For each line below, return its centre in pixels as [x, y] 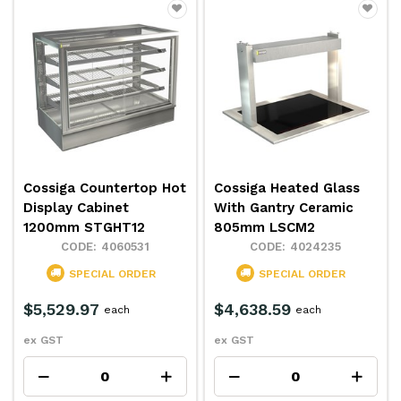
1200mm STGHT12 [85, 227]
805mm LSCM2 [265, 227]
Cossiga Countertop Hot [105, 188]
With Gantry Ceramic [284, 207]
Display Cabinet [77, 207]
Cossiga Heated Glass [287, 188]
